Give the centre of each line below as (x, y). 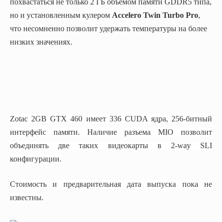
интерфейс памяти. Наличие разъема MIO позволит (111, 132)
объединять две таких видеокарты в (90, 145)
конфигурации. (36, 159)
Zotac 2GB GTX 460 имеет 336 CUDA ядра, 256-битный (111, 118)
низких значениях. (41, 42)
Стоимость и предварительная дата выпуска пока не (111, 184)
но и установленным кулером (61, 15)
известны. (27, 198)
